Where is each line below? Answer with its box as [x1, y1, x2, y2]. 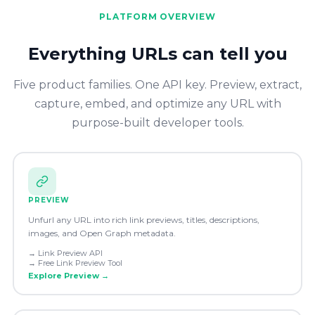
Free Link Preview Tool [37, 257, 122, 268]
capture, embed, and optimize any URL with [34, 97, 281, 111]
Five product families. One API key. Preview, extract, [13, 78, 302, 92]
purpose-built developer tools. [71, 116, 244, 130]
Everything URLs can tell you [27, 44, 288, 65]
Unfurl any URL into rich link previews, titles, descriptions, [27, 214, 259, 225]
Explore [27, 270, 64, 281]
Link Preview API [37, 247, 103, 258]
